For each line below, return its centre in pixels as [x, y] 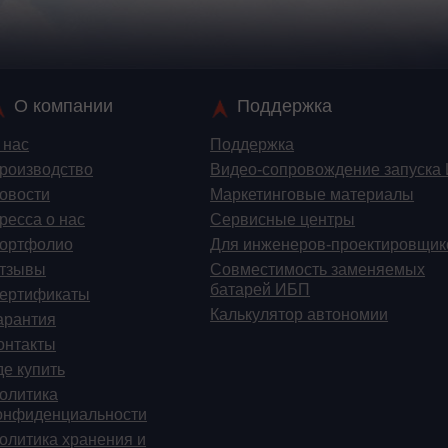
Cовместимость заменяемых [318, 270]
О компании [64, 106]
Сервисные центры [283, 220]
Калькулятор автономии [299, 315]
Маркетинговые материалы [312, 195]
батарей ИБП [260, 290]
